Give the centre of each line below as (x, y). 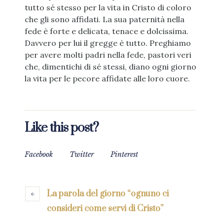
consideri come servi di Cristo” (105, 209)
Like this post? (62, 128)
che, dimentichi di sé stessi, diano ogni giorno (110, 67)
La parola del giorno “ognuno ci (108, 194)
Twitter (82, 155)
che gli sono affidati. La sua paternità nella (104, 19)
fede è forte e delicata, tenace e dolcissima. (106, 31)
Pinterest (124, 155)
